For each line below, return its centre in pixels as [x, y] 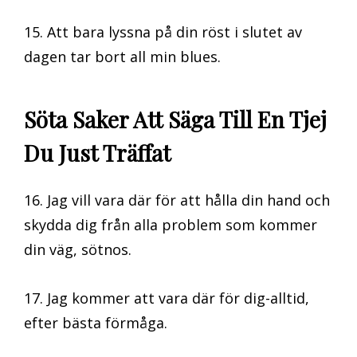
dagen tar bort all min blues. [122, 56]
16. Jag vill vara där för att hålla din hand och [177, 200]
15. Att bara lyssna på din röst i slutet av [163, 31]
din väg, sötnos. [78, 250]
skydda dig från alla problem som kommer [171, 225]
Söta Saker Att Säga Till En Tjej [175, 119]
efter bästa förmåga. [96, 323]
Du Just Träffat [97, 152]
